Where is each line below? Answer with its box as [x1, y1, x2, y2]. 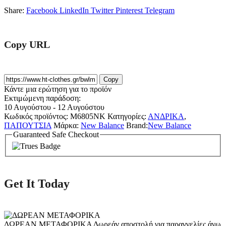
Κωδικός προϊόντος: [4, 111, 70, 121]
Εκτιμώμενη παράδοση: [4, 93, 81, 102]
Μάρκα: [53, 121, 81, 130]
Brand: [126, 121, 148, 130]
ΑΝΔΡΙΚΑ [148, 111, 184, 121]
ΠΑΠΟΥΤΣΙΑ [4, 121, 51, 130]
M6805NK [70, 111, 105, 121]
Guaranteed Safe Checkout [13, 130, 99, 139]
